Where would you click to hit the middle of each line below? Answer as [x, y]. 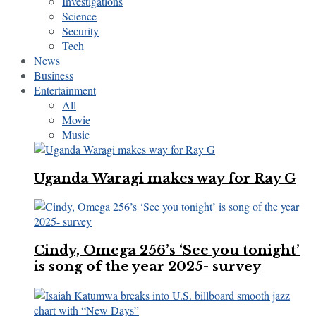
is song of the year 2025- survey [147, 267]
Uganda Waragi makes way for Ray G [165, 178]
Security [80, 30]
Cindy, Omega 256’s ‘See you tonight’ [167, 250]
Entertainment [65, 90]
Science [79, 16]
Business [54, 75]
